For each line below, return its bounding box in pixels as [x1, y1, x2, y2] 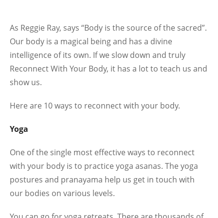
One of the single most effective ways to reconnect [10, 147, 195, 158]
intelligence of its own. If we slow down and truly [10, 50, 185, 60]
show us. [10, 77, 42, 88]
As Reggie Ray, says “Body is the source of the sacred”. [10, 22, 207, 33]
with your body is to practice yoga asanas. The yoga [10, 161, 198, 171]
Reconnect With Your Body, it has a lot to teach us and [10, 63, 207, 74]
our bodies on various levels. [10, 188, 115, 199]
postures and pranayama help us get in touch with [10, 174, 195, 185]
